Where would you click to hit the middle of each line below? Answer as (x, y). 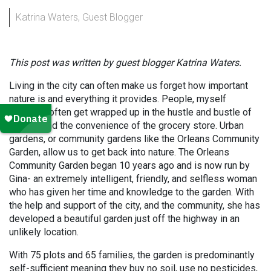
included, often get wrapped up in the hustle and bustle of (130, 112)
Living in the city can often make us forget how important (129, 86)
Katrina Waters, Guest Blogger (79, 17)
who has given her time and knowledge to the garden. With (132, 192)
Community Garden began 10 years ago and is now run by (129, 165)
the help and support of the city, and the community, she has (135, 205)
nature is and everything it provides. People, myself (118, 99)
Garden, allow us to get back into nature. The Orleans (119, 152)
